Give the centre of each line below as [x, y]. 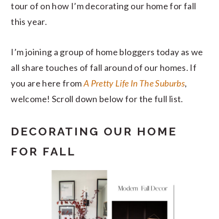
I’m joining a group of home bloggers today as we [107, 52]
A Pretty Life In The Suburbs [134, 83]
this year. [29, 22]
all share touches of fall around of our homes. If [104, 67]
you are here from [47, 83]
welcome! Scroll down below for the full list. [97, 99]
